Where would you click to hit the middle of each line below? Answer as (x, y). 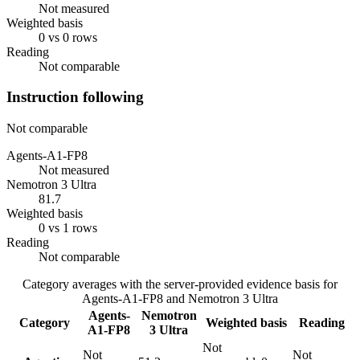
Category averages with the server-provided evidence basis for (180, 284)
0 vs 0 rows (68, 37)
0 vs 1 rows (68, 228)
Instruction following (75, 97)
